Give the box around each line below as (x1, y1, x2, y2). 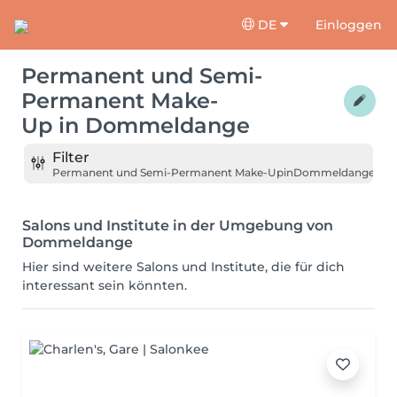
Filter (52, 148, 90, 166)
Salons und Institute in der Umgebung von (22, 217, 333, 234)
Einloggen (315, 16, 382, 33)
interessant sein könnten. (22, 277, 187, 293)
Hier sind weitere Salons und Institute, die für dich (22, 259, 345, 275)
